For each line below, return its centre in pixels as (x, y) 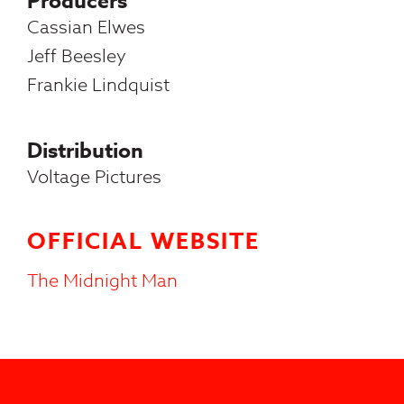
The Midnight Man (102, 280)
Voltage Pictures (94, 177)
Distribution (85, 151)
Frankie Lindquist (98, 85)
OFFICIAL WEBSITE (143, 242)
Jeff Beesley (77, 56)
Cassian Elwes (86, 27)
